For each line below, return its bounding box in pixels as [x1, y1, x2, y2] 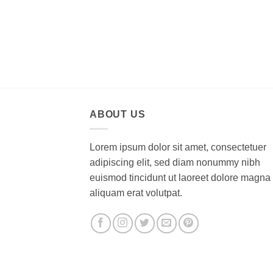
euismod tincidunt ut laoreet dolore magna [90, 172, 271, 183]
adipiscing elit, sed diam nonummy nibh [90, 157, 260, 168]
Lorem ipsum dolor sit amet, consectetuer [90, 142, 266, 153]
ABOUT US [90, 108, 146, 119]
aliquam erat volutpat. [90, 188, 182, 199]
